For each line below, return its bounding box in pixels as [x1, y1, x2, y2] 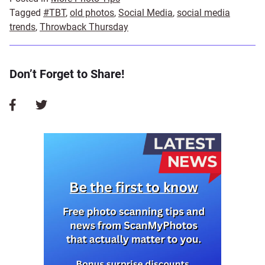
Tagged [9, 7, 43, 18]
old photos [70, 7, 114, 18]
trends [9, 21, 35, 33]
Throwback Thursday [40, 21, 128, 33]
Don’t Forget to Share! [9, 67, 124, 81]
